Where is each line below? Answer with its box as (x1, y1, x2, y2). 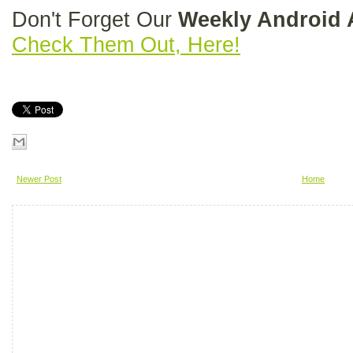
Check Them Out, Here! (12, 33, 240, 57)
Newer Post (17, 174, 61, 184)
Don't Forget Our (12, 8, 178, 32)
